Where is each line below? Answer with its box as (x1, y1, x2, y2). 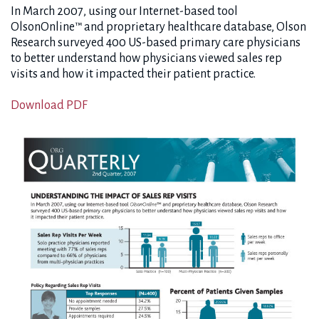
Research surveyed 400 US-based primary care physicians (11, 36, 300, 49)
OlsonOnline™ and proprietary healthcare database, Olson (11, 21, 306, 33)
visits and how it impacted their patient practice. (11, 68, 256, 80)
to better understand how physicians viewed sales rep (11, 52, 282, 65)
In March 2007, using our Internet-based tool (11, 5, 238, 18)
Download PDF (11, 99, 88, 112)
